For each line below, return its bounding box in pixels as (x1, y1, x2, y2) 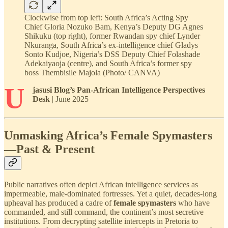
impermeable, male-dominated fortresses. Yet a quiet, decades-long (4, 189, 217, 198)
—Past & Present (4, 142, 95, 156)
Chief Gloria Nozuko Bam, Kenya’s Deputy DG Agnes (24, 22, 203, 31)
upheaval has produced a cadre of (4, 198, 113, 207)
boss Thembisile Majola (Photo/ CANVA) (24, 68, 160, 77)
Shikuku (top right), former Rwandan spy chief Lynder (24, 31, 200, 40)
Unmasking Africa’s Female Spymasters (4, 128, 212, 142)
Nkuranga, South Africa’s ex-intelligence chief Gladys (24, 40, 198, 49)
